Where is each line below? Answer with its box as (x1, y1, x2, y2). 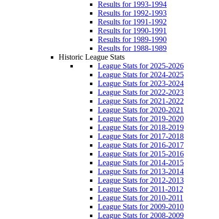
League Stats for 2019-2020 (98, 114, 184, 123)
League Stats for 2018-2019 (98, 123, 184, 131)
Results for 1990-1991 (98, 26, 167, 35)
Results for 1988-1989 (98, 44, 167, 52)
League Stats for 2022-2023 (98, 88, 184, 96)
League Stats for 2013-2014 (98, 167, 184, 175)
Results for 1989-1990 (98, 35, 167, 44)
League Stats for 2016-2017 (98, 141, 184, 149)
